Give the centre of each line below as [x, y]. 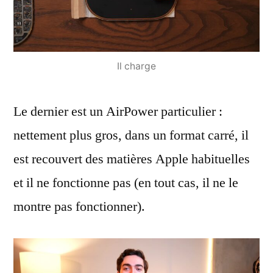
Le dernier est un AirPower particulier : [118, 111]
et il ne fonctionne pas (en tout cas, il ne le [126, 183]
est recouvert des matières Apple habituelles [132, 159]
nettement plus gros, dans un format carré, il [131, 135]
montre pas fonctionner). [79, 206]
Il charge [136, 66]
